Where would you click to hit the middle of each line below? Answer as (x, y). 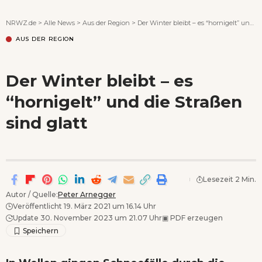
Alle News (59, 23)
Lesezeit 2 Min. (230, 179)
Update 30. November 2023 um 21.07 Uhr (87, 218)
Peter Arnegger (87, 194)
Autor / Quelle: (32, 194)
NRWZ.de (21, 23)
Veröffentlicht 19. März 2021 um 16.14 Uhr (85, 206)
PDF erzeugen (196, 218)
